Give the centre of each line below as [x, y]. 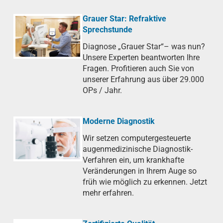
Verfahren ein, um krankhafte [133, 160]
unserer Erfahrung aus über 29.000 [143, 80]
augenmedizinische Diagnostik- [138, 149]
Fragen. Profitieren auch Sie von [138, 69]
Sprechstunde [108, 30]
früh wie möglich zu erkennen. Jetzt [145, 182]
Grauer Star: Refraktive [124, 19]
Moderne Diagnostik [119, 121]
